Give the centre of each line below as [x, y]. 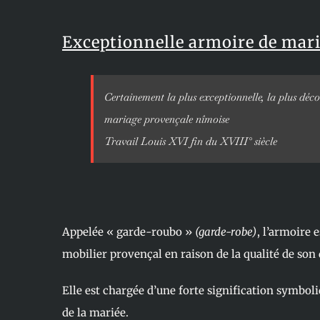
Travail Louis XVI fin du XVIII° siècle [190, 141]
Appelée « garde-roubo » [127, 231]
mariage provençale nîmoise [166, 119]
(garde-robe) [225, 231]
